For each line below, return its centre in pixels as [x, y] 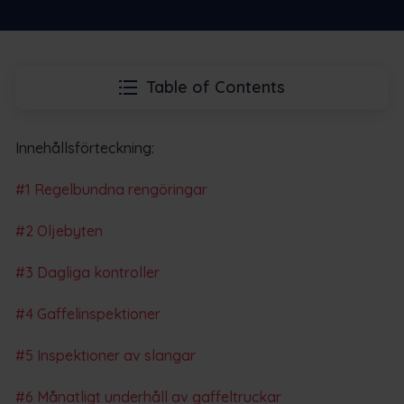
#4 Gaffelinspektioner [88, 313]
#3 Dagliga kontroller [87, 272]
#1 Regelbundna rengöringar [111, 189]
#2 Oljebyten [59, 230]
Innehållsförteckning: [85, 147]
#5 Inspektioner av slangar [106, 355]
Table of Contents [216, 87]
